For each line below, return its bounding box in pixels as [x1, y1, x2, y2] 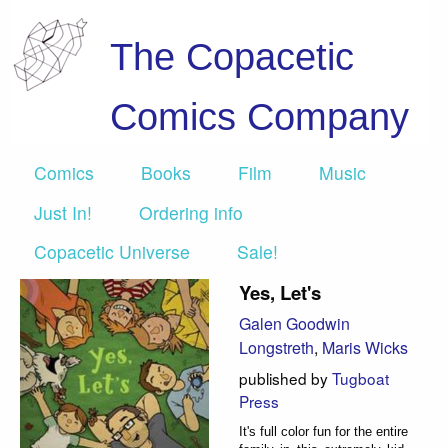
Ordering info [139, 199, 243, 225]
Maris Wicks [322, 336, 408, 360]
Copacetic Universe [34, 238, 190, 264]
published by [239, 366, 332, 389]
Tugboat [332, 366, 389, 389]
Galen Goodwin [239, 312, 350, 336]
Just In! [34, 199, 92, 225]
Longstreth [239, 336, 314, 360]
